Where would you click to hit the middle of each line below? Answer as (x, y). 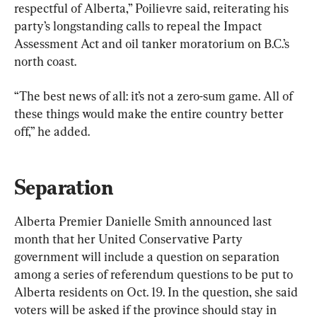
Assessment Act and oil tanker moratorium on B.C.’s (153, 43)
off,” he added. (52, 131)
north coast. (45, 61)
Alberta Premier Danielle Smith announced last (144, 221)
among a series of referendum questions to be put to (155, 274)
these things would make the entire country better (150, 113)
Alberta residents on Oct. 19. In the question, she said (157, 292)
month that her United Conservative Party (130, 238)
